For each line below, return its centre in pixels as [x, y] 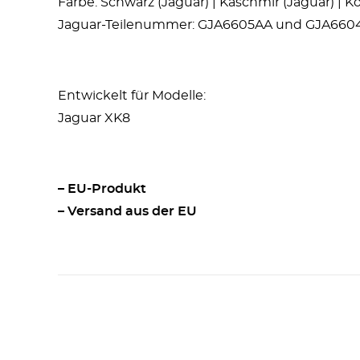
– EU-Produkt [102, 189]
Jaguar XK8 [94, 118]
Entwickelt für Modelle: [132, 96]
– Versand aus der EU [127, 211]
